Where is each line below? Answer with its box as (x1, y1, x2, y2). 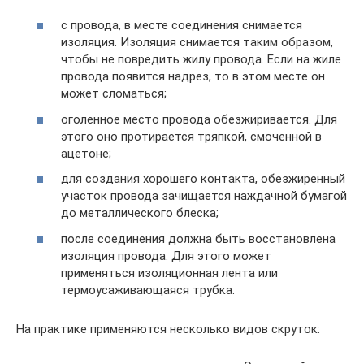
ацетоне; (61, 145, 111, 161)
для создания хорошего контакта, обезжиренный (61, 171, 345, 186)
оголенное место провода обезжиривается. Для (61, 111, 337, 127)
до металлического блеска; (61, 206, 219, 220)
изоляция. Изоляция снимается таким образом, (61, 35, 333, 50)
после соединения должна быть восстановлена (61, 231, 336, 246)
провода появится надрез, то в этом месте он (61, 69, 325, 84)
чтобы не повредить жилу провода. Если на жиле (61, 52, 341, 67)
